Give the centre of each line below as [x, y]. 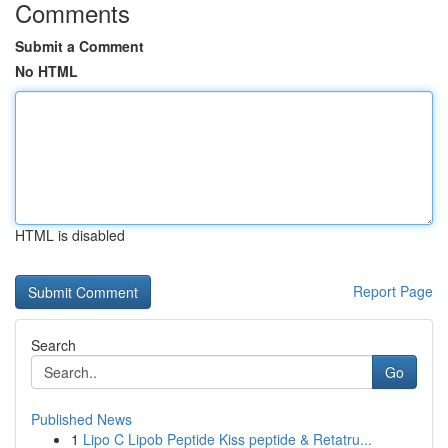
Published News [81, 419]
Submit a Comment [79, 46]
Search [53, 345]
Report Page [393, 291]
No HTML [46, 71]
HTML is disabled [70, 235]
